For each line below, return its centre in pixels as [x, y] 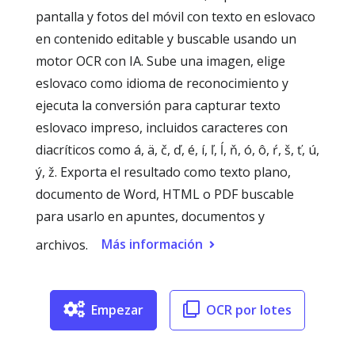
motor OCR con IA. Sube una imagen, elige [160, 61]
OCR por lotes [249, 310]
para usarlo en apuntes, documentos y [150, 216]
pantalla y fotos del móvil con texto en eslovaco [176, 17]
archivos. [62, 244]
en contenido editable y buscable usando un [166, 39]
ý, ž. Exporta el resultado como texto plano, [163, 172]
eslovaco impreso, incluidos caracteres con [162, 128]
